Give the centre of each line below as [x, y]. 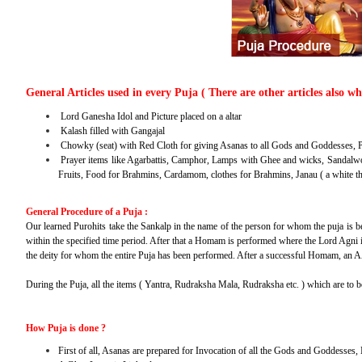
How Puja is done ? [66, 328]
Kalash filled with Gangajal [112, 131]
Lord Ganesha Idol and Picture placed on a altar [150, 117]
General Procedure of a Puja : [87, 212]
